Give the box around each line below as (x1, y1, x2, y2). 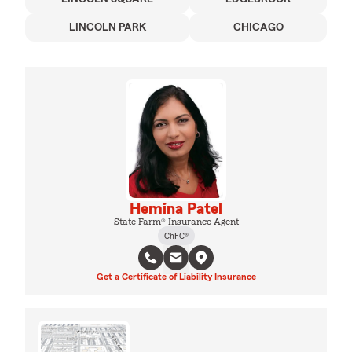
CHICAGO (233, 21, 284, 33)
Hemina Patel (130, 200, 222, 217)
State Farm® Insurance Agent (113, 216, 239, 226)
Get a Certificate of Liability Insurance (96, 271, 256, 281)
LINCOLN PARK (68, 21, 146, 33)
